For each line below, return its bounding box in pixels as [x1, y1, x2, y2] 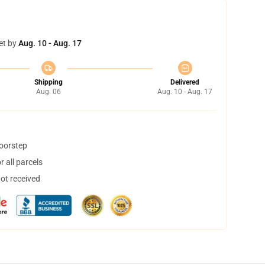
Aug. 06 [35, 88, 61, 96]
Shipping [34, 78, 63, 86]
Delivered [170, 78, 199, 86]
